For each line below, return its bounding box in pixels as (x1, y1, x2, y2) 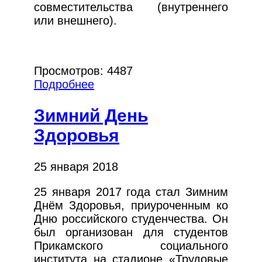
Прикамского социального (34, 239, 228, 253)
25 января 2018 (34, 160, 118, 174)
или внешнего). (34, 14, 117, 27)
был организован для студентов (34, 226, 228, 239)
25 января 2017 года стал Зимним (34, 185, 228, 199)
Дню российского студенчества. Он (34, 212, 228, 226)
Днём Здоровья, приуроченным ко (34, 199, 228, 212)
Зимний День (34, 106, 148, 126)
